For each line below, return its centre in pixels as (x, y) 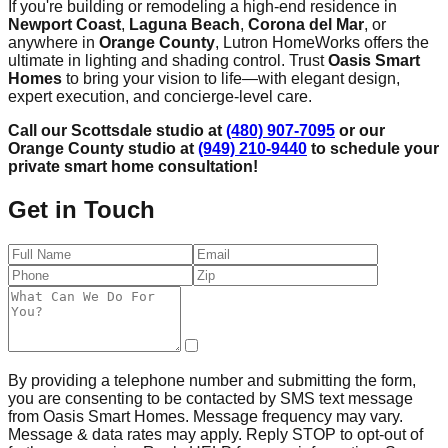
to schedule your (373, 148)
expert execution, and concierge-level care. (160, 96)
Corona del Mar (306, 24)
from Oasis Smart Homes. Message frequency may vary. (205, 416)
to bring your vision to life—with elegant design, (231, 78)
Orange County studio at (103, 148)
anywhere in (53, 42)
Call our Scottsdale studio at (117, 130)
